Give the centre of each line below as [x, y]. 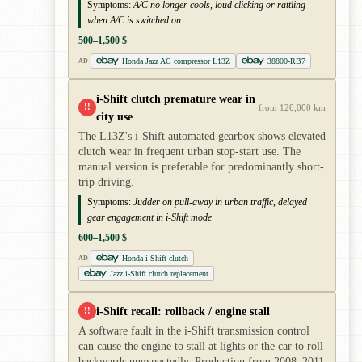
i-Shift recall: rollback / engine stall [183, 311]
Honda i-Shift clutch [155, 258]
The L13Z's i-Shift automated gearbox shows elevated [202, 136]
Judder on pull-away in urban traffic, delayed [220, 202]
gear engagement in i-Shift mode [149, 217]
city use [114, 116]
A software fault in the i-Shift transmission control [194, 330]
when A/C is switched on [134, 20]
